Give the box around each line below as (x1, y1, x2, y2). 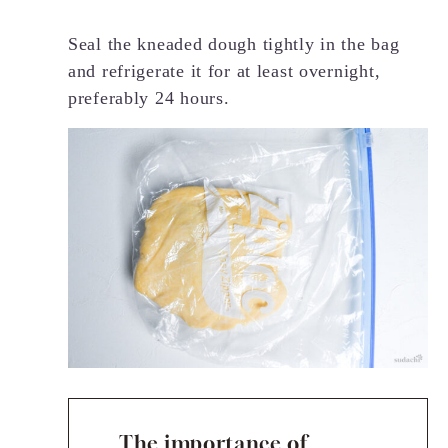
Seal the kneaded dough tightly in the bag (68, 33, 400, 54)
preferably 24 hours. (68, 87, 230, 108)
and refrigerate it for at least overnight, (68, 60, 381, 81)
